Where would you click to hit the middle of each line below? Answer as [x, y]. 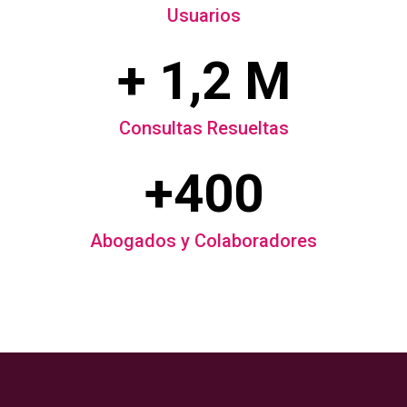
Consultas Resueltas [203, 128]
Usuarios [203, 15]
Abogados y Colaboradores [203, 240]
